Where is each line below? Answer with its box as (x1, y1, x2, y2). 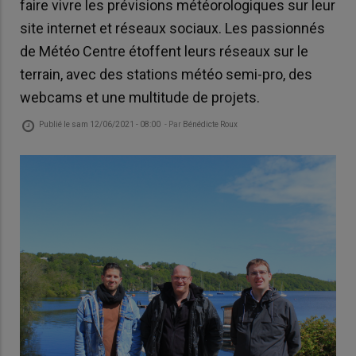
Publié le (39, 119, 72, 129)
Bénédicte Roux (183, 119, 238, 129)
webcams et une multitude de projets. (20, 89, 260, 106)
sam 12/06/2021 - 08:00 (72, 119, 161, 129)
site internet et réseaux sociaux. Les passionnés (20, 20, 325, 37)
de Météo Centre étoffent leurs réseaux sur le (20, 43, 308, 60)
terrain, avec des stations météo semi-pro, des (20, 66, 312, 83)
